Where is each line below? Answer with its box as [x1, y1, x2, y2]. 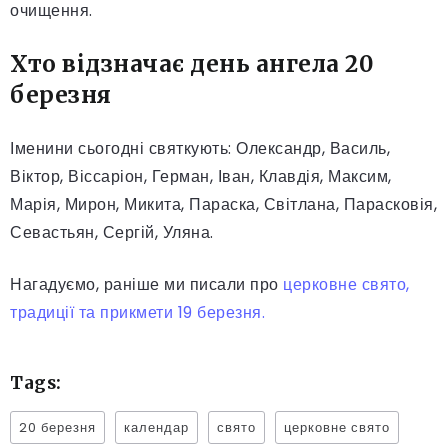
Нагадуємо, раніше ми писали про [10, 272, 283, 296]
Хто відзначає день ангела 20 [10, 49, 374, 78]
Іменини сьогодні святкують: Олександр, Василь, [10, 136, 390, 160]
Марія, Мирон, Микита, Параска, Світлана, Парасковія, [10, 192, 437, 216]
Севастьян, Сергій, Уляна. [10, 220, 214, 244]
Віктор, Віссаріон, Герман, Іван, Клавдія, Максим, [10, 164, 392, 188]
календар [124, 418, 189, 436]
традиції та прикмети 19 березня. [10, 300, 265, 324]
